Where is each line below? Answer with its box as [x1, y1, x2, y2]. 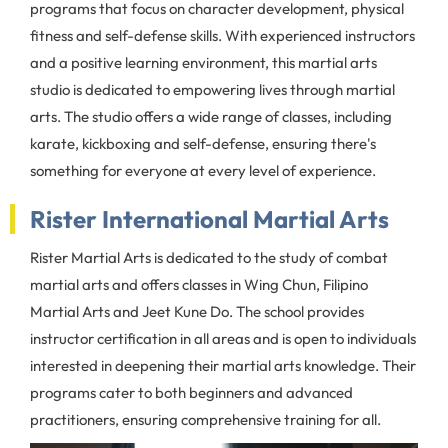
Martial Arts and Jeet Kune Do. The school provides [30, 302, 364, 321]
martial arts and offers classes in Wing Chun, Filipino [30, 275, 368, 294]
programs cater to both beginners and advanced [30, 383, 353, 402]
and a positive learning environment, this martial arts [30, 53, 377, 72]
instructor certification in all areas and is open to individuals [30, 329, 416, 348]
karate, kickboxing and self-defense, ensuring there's [30, 134, 376, 153]
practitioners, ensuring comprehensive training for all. [30, 410, 381, 429]
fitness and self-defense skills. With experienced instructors [30, 26, 415, 45]
